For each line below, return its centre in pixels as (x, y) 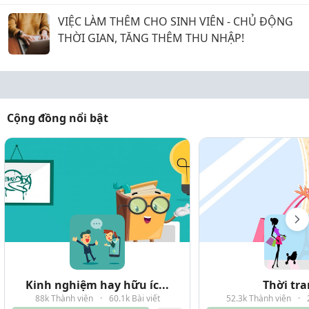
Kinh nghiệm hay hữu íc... (97, 285)
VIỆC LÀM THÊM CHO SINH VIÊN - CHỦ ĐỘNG (176, 22)
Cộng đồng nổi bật (58, 118)
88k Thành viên (64, 299)
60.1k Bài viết (134, 299)
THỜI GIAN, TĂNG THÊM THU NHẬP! (151, 38)
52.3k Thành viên (258, 299)
